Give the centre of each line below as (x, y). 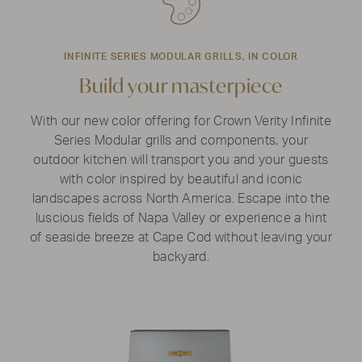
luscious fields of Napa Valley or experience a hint (181, 219)
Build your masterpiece (181, 86)
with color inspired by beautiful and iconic (181, 180)
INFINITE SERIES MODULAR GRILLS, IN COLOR (181, 57)
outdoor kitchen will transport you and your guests (181, 160)
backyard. (181, 257)
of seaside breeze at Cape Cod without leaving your (181, 238)
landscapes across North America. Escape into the (181, 199)
